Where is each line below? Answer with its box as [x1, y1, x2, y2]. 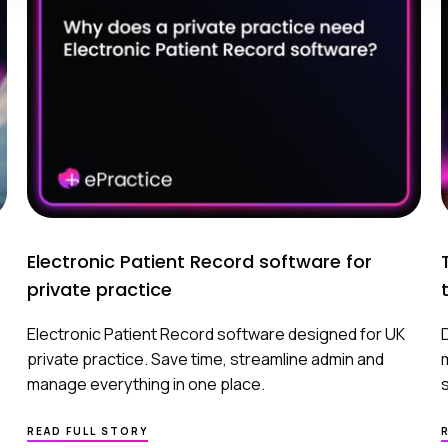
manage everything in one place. [26, 373, 265, 396]
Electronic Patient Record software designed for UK [26, 323, 405, 346]
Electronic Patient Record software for [26, 249, 372, 275]
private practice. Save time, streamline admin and [26, 348, 384, 371]
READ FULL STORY [26, 424, 148, 439]
